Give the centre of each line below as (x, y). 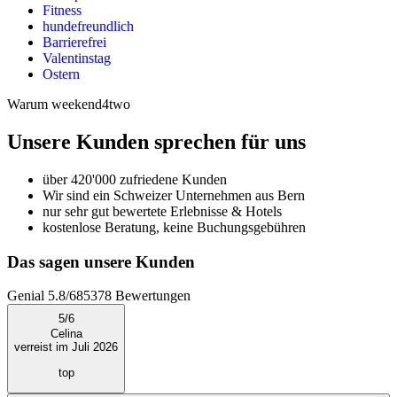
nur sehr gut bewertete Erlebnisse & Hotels (162, 211)
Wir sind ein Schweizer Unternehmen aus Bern (174, 195)
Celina (66, 334)
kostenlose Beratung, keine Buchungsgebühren (174, 227)
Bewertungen (151, 296)
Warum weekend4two (69, 105)
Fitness (62, 11)
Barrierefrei (74, 43)
